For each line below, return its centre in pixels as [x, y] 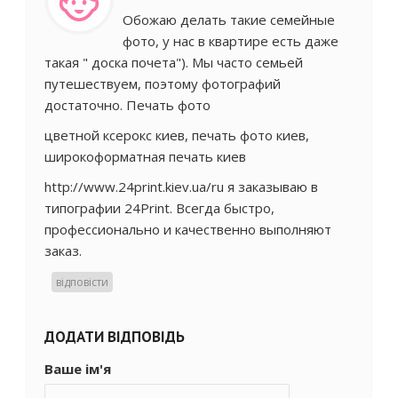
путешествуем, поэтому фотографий [163, 83]
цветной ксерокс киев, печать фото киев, [177, 135]
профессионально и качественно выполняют [188, 229]
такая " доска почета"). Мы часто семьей [174, 62]
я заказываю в [271, 186]
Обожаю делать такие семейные [229, 19]
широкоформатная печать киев [145, 156]
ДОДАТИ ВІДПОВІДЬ [115, 336]
